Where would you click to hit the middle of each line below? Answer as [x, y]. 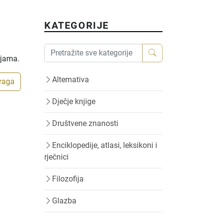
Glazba [64, 201]
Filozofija [68, 179]
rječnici [56, 157]
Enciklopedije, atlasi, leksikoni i [105, 145]
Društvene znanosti [85, 123]
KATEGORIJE [77, 25]
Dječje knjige [74, 101]
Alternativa [71, 80]
